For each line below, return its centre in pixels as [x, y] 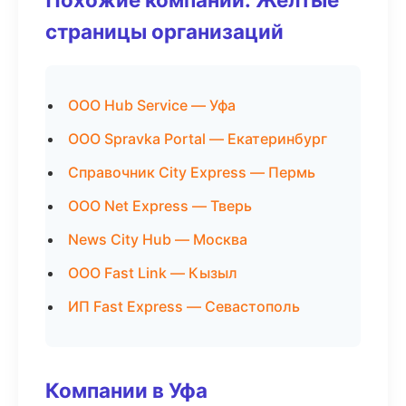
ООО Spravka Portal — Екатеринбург [198, 139]
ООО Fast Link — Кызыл [153, 273]
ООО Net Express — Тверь [160, 206]
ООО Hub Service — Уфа [152, 105]
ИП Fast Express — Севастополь [184, 306]
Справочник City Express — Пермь [192, 172]
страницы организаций [164, 31]
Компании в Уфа [126, 390]
